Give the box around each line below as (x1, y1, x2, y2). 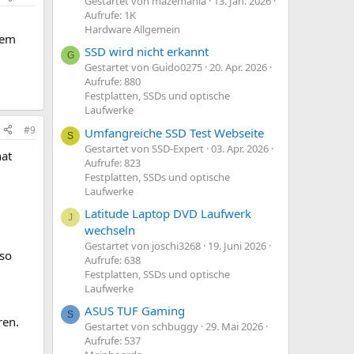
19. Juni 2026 (208, 239, 266, 254)
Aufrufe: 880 (85, 74, 141, 89)
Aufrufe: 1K (85, 8, 136, 23)
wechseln (85, 222, 135, 239)
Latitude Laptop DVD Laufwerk (85, 205, 251, 222)
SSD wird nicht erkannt (85, 43, 209, 60)
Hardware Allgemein (85, 22, 180, 37)
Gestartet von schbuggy (85, 319, 198, 334)
